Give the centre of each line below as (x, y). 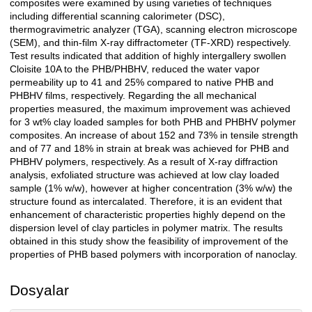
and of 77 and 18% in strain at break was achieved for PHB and (149, 149)
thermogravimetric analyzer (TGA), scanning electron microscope (154, 30)
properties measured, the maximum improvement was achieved (150, 109)
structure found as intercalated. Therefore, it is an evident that (146, 202)
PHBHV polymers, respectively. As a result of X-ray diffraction (144, 162)
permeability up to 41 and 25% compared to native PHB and (142, 83)
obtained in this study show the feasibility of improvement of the (149, 241)
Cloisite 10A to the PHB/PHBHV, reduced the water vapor (135, 69)
